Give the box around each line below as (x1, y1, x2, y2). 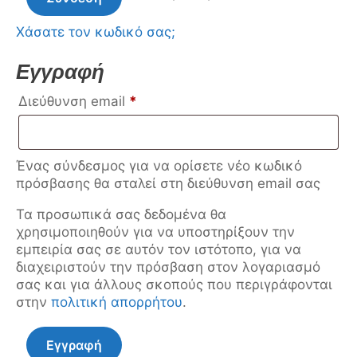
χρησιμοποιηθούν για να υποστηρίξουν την (16, 223, 295, 240)
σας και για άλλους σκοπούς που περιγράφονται (16, 276, 332, 292)
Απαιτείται (136, 92, 204, 108)
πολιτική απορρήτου (51, 293, 182, 310)
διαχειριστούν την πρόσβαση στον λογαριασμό (16, 258, 320, 275)
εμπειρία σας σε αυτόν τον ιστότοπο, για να (16, 241, 301, 257)
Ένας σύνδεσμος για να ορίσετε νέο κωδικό (16, 157, 302, 174)
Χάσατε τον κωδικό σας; (16, 24, 175, 40)
